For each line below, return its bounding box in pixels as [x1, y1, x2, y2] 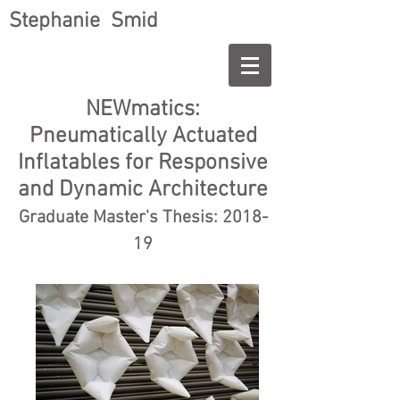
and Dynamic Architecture [18, 177, 268, 204]
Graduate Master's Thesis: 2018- [18, 207, 268, 229]
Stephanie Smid [9, 9, 158, 34]
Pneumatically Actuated [29, 123, 257, 150]
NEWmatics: [86, 96, 200, 123]
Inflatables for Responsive [18, 150, 268, 177]
